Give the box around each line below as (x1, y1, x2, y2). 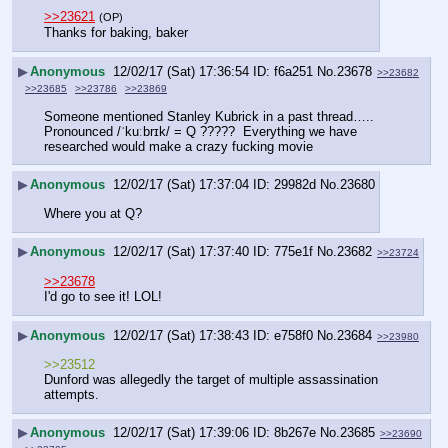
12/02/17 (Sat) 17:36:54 (113, 63, 249, 79)
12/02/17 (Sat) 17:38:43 (113, 327, 249, 343)
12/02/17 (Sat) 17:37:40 (113, 244, 249, 260)
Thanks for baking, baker (44, 24, 188, 40)
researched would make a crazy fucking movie (44, 138, 313, 154)
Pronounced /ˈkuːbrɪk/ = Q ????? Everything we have (44, 123, 357, 139)
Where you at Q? (44, 205, 142, 221)
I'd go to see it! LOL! (44, 288, 162, 304)
